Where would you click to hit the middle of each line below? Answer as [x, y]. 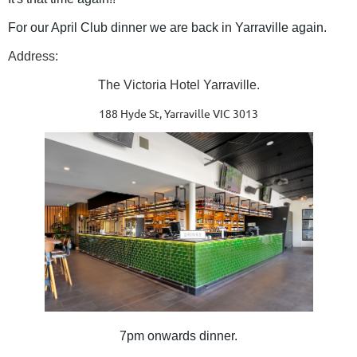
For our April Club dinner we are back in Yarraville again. [167, 27]
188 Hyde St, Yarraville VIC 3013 [178, 113]
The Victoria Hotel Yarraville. [178, 85]
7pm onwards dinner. [178, 335]
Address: [33, 56]
